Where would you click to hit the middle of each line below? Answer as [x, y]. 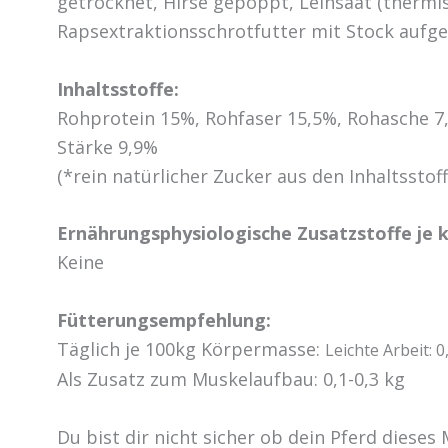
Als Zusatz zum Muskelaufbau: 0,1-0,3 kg [231, 379]
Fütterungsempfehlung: [164, 320]
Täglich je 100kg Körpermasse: [191, 349]
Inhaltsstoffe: [118, 88]
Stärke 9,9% [107, 146]
